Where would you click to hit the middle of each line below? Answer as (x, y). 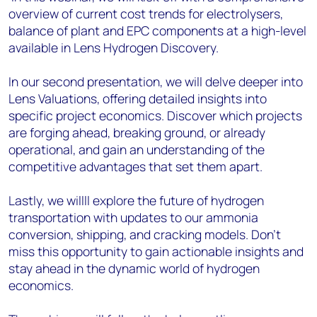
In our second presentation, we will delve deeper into (156, 81)
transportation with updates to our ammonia (133, 217)
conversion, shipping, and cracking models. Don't (145, 234)
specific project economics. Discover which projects (155, 115)
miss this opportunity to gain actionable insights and (156, 251)
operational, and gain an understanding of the (137, 149)
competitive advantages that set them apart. (136, 166)
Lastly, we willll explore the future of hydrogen (136, 200)
